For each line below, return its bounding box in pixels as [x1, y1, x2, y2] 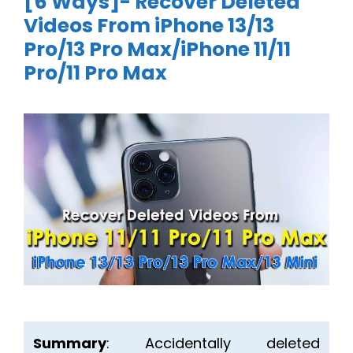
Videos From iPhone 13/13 [24, 12, 274, 39]
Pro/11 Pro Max [24, 59, 167, 87]
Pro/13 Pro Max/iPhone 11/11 [24, 35, 291, 63]
